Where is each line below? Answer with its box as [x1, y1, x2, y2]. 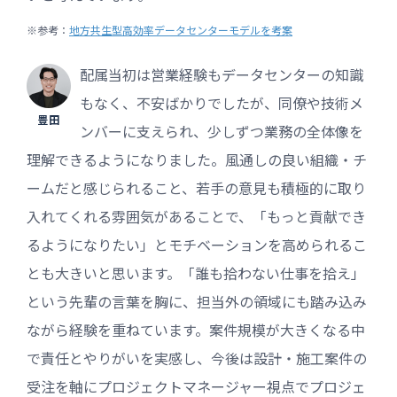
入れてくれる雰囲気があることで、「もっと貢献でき [27, 205, 366, 227]
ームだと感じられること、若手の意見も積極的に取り [27, 176, 366, 198]
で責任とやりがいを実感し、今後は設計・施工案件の [27, 346, 367, 369]
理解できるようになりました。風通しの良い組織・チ [27, 148, 367, 170]
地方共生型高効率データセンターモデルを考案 [69, 21, 292, 37]
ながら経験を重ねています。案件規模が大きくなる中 [27, 318, 365, 340]
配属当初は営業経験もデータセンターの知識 [80, 63, 363, 85]
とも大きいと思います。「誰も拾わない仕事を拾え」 [27, 261, 365, 284]
